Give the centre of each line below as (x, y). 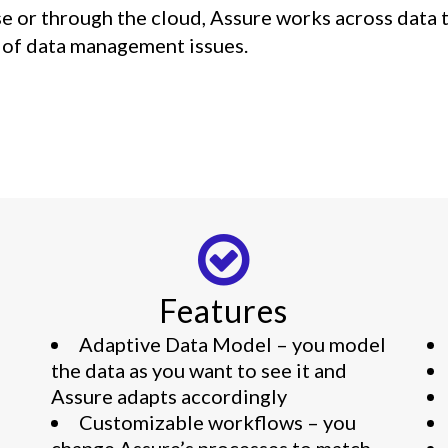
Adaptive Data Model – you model (232, 344)
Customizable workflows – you (217, 422)
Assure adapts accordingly (168, 396)
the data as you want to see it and (198, 370)
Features (224, 310)
